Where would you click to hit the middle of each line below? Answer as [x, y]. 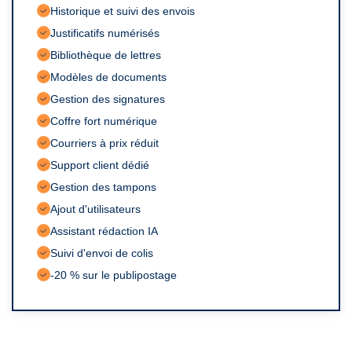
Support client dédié [100, 165]
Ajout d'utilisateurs [95, 209]
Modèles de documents [108, 77]
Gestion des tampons [103, 187]
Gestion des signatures [108, 99]
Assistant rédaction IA [104, 231]
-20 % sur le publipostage [114, 275]
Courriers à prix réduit [104, 143]
